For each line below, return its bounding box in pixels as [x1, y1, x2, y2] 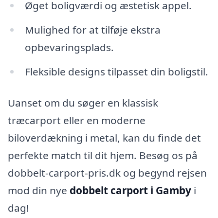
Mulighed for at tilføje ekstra [24, 23, 161, 36]
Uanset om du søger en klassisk [8, 95, 158, 109]
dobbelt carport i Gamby [70, 183, 191, 197]
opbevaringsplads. [24, 40, 114, 54]
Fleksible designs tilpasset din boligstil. [24, 64, 208, 78]
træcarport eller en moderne [8, 113, 145, 127]
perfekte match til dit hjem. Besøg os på [8, 148, 198, 162]
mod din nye [8, 183, 70, 197]
